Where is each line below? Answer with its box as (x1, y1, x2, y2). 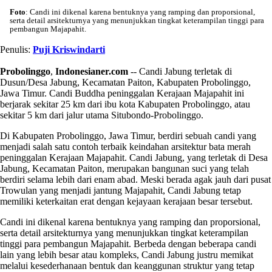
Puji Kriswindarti (33, 44, 105, 55)
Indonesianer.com (55, 66, 128, 76)
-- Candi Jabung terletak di (128, 66, 232, 76)
